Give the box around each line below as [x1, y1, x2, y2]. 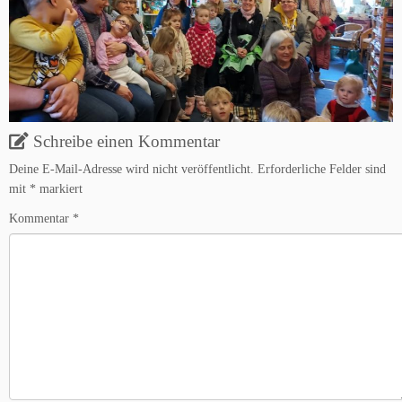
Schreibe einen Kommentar [33, 131, 220, 151]
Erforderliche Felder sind [258, 162, 386, 176]
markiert [36, 181, 83, 196]
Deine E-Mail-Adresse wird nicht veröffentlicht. [9, 162, 254, 176]
